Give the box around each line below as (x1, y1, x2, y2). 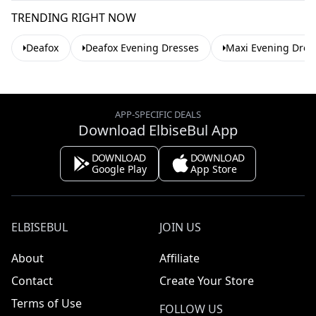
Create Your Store (159, 273, 254, 288)
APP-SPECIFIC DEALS (115, 108, 201, 121)
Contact (11, 273, 53, 288)
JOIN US (159, 219, 201, 235)
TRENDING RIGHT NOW (11, 9, 136, 25)
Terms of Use (11, 296, 82, 311)
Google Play (91, 162, 147, 176)
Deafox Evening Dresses (85, 40, 199, 54)
